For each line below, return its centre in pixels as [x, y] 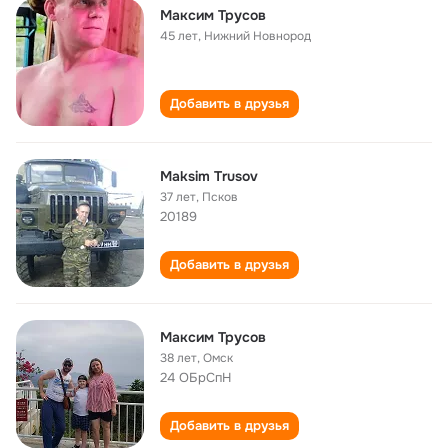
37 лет [178, 197]
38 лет [178, 358]
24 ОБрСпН [195, 377]
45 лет [179, 36]
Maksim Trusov [209, 176]
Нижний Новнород [257, 36]
